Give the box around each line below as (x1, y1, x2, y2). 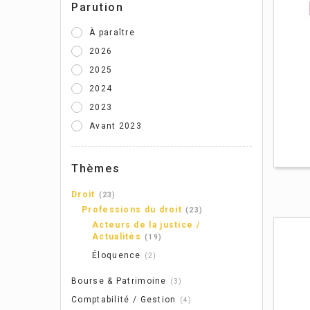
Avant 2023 (89, 121, 142, 131)
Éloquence (92, 250, 141, 260)
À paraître (89, 28, 135, 37)
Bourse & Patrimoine (71, 275, 167, 286)
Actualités (92, 231, 141, 241)
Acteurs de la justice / (92, 219, 200, 230)
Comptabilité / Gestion (71, 294, 176, 304)
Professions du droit (82, 204, 182, 215)
